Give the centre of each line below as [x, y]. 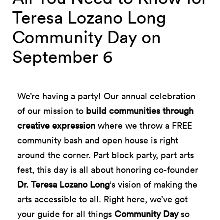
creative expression [57, 125]
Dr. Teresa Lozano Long [63, 184]
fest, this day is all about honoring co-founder [108, 170]
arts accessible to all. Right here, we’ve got [102, 199]
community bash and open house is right [98, 140]
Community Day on [87, 37]
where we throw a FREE [145, 125]
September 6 [62, 57]
